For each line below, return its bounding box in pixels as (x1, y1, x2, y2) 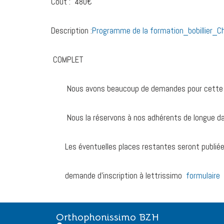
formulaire (184, 170, 220, 181)
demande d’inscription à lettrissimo (51, 170, 184, 181)
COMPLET (51, 54, 83, 65)
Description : (51, 25, 92, 36)
